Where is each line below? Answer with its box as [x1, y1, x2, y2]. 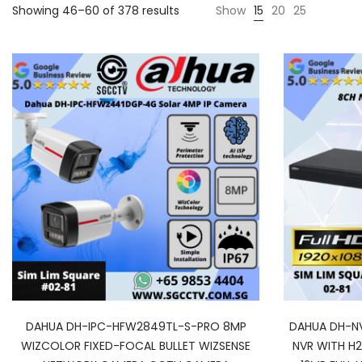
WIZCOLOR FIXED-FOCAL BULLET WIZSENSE [21, 338, 250, 354]
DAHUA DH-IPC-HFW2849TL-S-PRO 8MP [25, 318, 246, 335]
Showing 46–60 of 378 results [12, 2, 179, 19]
